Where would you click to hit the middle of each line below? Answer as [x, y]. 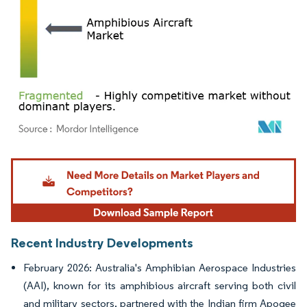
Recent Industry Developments [102, 243]
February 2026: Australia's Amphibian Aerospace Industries [160, 268]
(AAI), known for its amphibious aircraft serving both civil [160, 286]
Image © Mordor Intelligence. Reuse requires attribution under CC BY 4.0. [145, 160]
